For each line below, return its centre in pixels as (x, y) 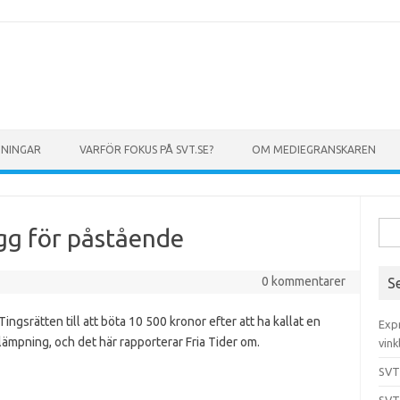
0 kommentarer (303, 281)
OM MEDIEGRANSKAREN (314, 150)
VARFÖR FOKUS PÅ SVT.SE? (146, 150)
